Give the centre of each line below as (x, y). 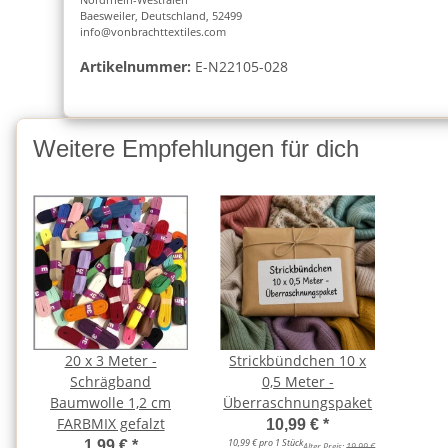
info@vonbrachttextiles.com (153, 31)
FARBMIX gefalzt (110, 424)
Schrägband (111, 382)
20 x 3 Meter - (110, 361)
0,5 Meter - (297, 382)
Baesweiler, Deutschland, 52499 (161, 15)
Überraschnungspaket (298, 403)
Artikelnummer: (135, 66)
